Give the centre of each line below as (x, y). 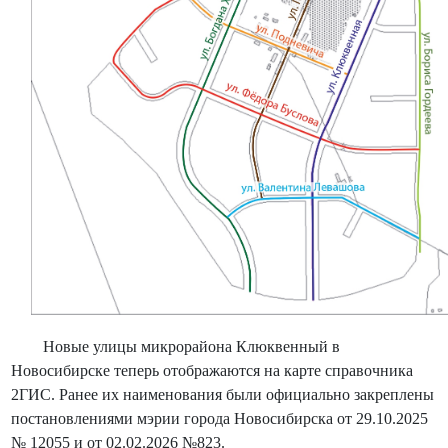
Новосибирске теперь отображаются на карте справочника (212, 370)
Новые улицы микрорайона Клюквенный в (175, 346)
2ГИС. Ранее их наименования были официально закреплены (222, 394)
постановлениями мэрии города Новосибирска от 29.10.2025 (219, 418)
